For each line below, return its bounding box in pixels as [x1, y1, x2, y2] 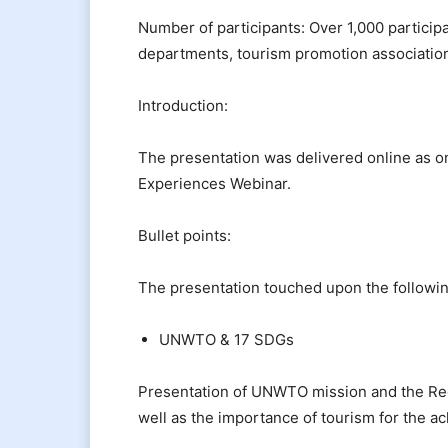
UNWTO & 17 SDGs [159, 329, 294, 349]
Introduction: [138, 95, 228, 115]
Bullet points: [138, 225, 231, 245]
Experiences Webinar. [138, 173, 299, 193]
